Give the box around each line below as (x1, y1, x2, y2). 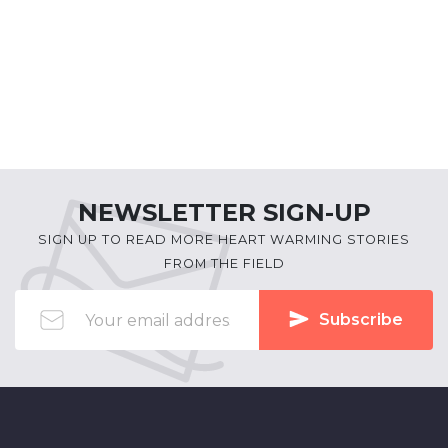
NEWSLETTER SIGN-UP (77, 198, 371, 227)
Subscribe (319, 310, 403, 329)
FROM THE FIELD (163, 256, 285, 271)
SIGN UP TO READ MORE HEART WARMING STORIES (38, 232, 410, 247)
